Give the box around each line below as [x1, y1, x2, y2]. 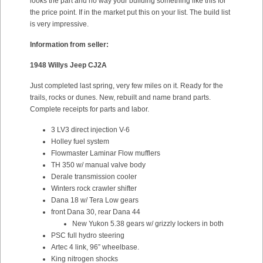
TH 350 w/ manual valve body [51, 161, 146, 169]
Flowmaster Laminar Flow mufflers [51, 149, 160, 157]
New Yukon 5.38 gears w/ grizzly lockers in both [72, 220, 224, 228]
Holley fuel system [51, 137, 109, 146]
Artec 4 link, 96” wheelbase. [51, 243, 139, 251]
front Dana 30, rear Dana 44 [51, 208, 140, 216]
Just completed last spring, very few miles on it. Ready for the [30, 82, 223, 90]
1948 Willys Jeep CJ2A [30, 61, 107, 69]
